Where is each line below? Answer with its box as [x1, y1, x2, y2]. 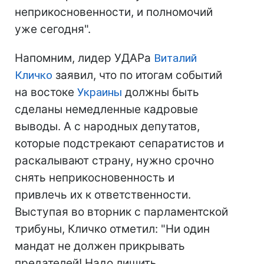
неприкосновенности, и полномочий [15, 5, 213, 19]
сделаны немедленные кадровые [15, 103, 198, 116]
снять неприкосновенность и [15, 171, 174, 184]
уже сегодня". [15, 22, 91, 36]
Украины [77, 85, 122, 99]
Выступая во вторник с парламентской [15, 205, 228, 219]
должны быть [122, 85, 199, 99]
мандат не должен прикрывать [15, 239, 185, 253]
